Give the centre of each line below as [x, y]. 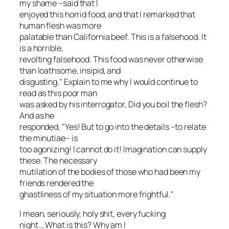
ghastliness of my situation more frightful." [97, 194]
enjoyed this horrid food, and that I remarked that [107, 14]
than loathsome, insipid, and [70, 70]
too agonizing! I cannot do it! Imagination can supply [113, 149]
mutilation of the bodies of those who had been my [110, 171]
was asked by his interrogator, [74, 104]
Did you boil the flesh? [167, 104]
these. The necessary [58, 160]
